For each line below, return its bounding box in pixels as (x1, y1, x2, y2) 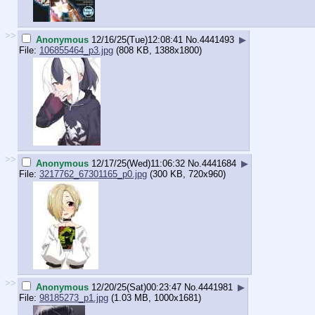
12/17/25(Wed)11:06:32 (91, 157, 185, 169)
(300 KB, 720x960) (147, 168, 226, 179)
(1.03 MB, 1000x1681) (108, 292, 201, 303)
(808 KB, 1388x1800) (113, 44, 202, 56)
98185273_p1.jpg (39, 292, 108, 303)
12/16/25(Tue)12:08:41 (91, 34, 183, 45)
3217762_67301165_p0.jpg (39, 168, 147, 179)
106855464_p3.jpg (39, 44, 113, 56)
